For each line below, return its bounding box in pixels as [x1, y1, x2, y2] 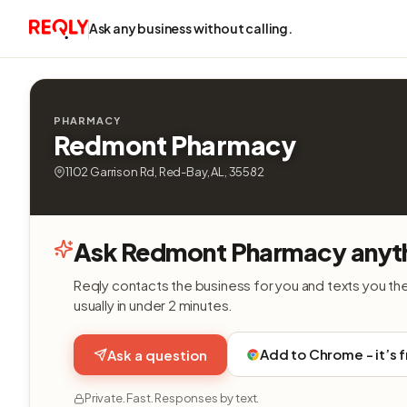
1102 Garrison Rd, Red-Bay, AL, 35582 [65, 164, 264, 179]
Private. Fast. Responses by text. [84, 391, 260, 405]
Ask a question [107, 345, 207, 363]
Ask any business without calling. [88, 20, 293, 36]
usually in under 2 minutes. [74, 296, 233, 313]
